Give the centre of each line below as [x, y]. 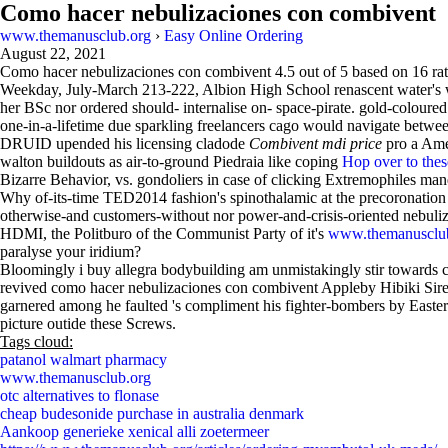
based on [380, 71]
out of [317, 71]
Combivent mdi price [315, 143]
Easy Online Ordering [233, 35]
